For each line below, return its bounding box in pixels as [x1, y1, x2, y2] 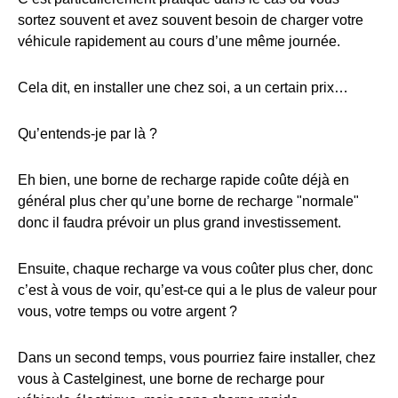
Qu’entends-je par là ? [18, 126, 157, 142]
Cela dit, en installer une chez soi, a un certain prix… [18, 80, 348, 96]
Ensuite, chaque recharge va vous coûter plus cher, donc [18, 261, 373, 277]
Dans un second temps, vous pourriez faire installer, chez [18, 350, 376, 366]
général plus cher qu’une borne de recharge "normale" [18, 194, 359, 210]
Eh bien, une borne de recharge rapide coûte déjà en [18, 172, 349, 188]
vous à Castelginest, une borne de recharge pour [18, 371, 324, 387]
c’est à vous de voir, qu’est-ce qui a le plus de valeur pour [18, 283, 377, 298]
